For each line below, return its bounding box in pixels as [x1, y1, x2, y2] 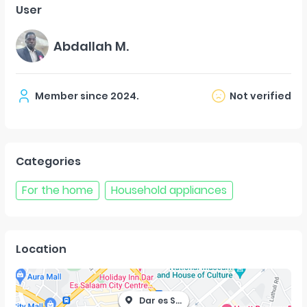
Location [16, 241, 66, 257]
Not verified [230, 88, 291, 103]
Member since [35, 88, 108, 103]
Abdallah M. [53, 37, 129, 55]
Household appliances [111, 182, 227, 198]
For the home [22, 182, 93, 198]
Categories [16, 153, 81, 169]
